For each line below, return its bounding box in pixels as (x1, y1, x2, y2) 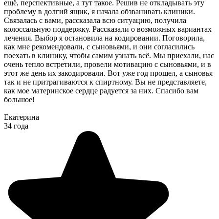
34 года (4, 121, 28, 130)
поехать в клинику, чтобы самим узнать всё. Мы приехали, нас (4, 51, 214, 60)
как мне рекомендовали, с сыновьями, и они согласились (4, 42, 195, 51)
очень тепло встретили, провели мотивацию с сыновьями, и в (4, 60, 211, 68)
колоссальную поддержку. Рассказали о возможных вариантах (4, 24, 212, 33)
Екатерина (4, 112, 39, 121)
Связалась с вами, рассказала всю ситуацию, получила (4, 16, 186, 24)
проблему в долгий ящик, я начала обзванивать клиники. (4, 7, 195, 16)
